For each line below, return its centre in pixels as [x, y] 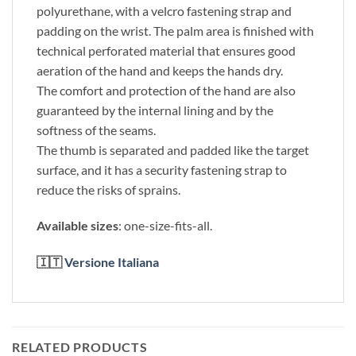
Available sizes [77, 226]
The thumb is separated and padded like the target [173, 149]
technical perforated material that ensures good [166, 50]
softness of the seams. [96, 130]
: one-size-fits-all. [165, 226]
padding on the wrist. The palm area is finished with [175, 30]
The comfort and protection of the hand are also [166, 90]
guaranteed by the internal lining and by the [155, 110]
